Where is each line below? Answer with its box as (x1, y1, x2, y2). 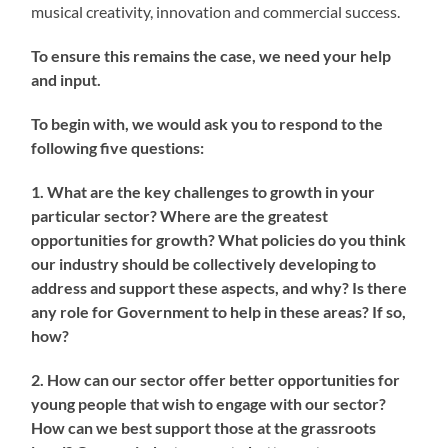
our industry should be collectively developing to (31, 253, 377, 273)
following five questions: (31, 137, 205, 157)
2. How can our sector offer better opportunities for (31, 369, 401, 389)
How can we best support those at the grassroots (31, 417, 377, 437)
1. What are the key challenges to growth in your (31, 181, 376, 201)
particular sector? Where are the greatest (31, 205, 329, 225)
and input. (31, 69, 102, 89)
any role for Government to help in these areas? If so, (31, 301, 407, 321)
